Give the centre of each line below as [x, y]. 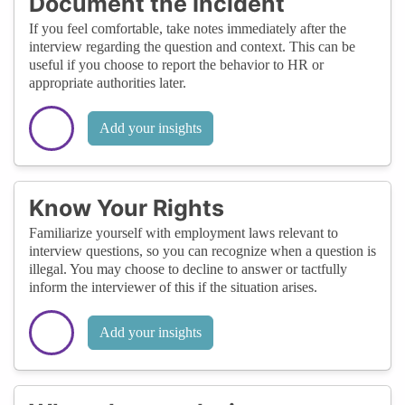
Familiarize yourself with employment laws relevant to [184, 232]
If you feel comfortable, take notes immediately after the [188, 28]
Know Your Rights [127, 207]
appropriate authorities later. [108, 82]
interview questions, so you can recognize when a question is [202, 250]
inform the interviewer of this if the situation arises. [173, 287]
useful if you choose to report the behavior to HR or [176, 64]
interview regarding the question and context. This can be [192, 46]
